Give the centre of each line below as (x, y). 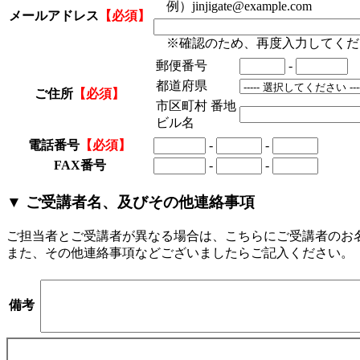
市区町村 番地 (196, 106)
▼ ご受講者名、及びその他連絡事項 (131, 202)
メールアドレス (54, 16)
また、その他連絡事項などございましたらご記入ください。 (180, 252)
